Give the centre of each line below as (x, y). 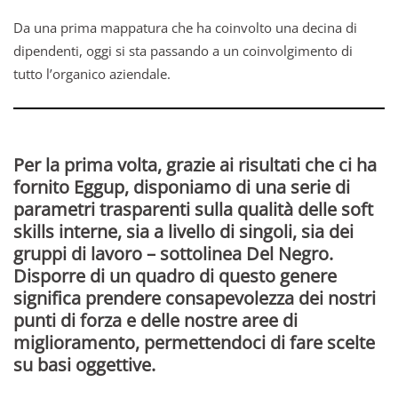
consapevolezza (230, 298)
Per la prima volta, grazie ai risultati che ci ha (195, 165)
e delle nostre (182, 321)
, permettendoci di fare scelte (255, 343)
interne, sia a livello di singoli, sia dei (204, 232)
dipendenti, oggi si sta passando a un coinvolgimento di (183, 51)
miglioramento (74, 343)
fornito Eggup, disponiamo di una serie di (182, 187)
